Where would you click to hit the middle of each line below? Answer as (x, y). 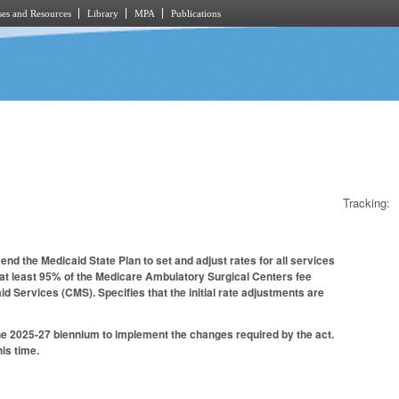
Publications (196, 13)
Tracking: (366, 202)
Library (103, 13)
